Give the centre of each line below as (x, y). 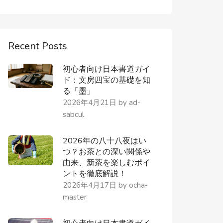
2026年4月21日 (91, 103)
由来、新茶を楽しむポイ (107, 163)
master (75, 197)
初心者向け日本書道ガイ (107, 69)
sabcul (74, 114)
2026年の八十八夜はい (105, 141)
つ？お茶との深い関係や (107, 152)
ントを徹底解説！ (95, 174)
